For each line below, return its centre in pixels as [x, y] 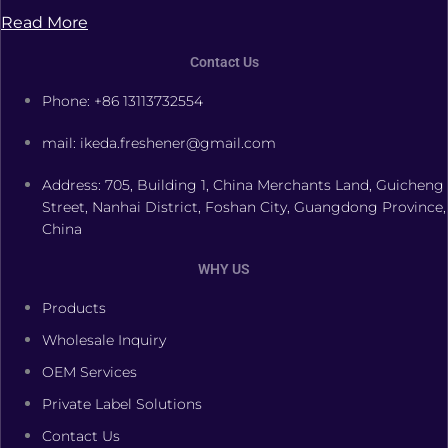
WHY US [224, 268]
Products [74, 307]
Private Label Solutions [122, 403]
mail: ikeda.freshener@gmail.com [159, 143]
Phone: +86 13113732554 [125, 101]
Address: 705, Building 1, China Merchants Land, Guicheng [243, 185]
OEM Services [90, 371]
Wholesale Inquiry [104, 339]
